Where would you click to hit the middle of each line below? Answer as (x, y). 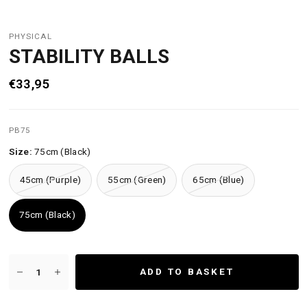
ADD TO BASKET (187, 272)
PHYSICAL (30, 36)
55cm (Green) (137, 180)
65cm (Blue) (219, 180)
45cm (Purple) (50, 180)
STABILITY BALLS (89, 56)
